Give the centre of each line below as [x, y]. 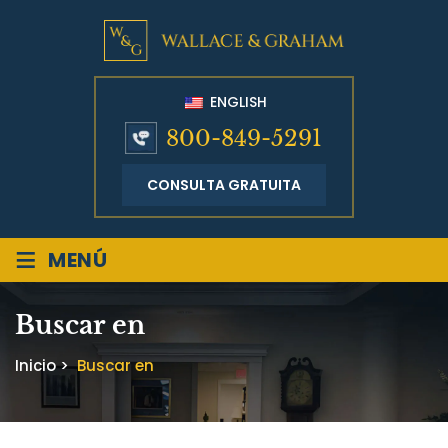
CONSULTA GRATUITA [224, 185]
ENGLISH [236, 101]
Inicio [35, 366]
